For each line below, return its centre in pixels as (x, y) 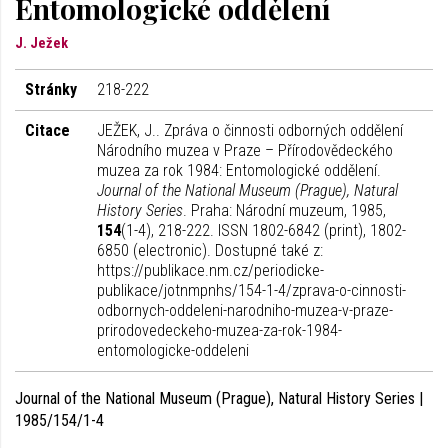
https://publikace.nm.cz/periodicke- (210, 270)
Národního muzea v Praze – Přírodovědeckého (245, 150)
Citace (47, 130)
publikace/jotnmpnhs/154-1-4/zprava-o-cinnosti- (251, 290)
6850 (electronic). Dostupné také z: (210, 250)
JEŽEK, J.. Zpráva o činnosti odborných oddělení (250, 130)
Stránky (51, 89)
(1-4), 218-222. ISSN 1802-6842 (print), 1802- (263, 230)
